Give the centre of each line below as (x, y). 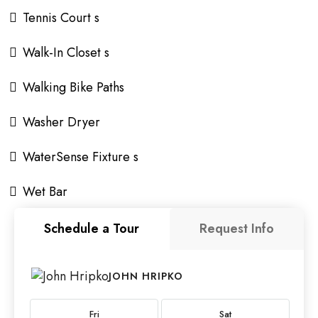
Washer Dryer (61, 122)
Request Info (236, 229)
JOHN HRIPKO (146, 276)
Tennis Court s (61, 18)
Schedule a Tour (92, 229)
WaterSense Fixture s (81, 157)
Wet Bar (45, 192)
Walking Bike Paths (73, 87)
